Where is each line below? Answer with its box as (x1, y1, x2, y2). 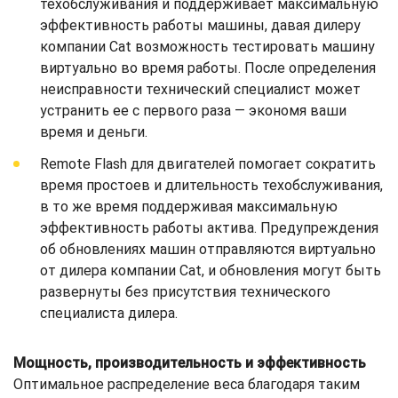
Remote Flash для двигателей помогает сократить (40, 155, 376, 172)
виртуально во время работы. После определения (40, 59, 376, 76)
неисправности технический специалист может (40, 80, 361, 98)
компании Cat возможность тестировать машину (40, 37, 375, 55)
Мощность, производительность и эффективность (13, 354, 366, 371)
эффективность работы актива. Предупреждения (40, 219, 378, 236)
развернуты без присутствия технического (40, 283, 330, 300)
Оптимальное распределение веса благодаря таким (13, 375, 360, 393)
